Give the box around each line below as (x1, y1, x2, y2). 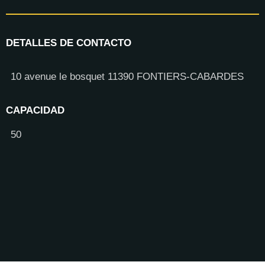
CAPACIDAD (6, 105, 64, 117)
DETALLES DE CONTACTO (6, 37, 131, 49)
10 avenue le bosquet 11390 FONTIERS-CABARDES (11, 71, 244, 83)
